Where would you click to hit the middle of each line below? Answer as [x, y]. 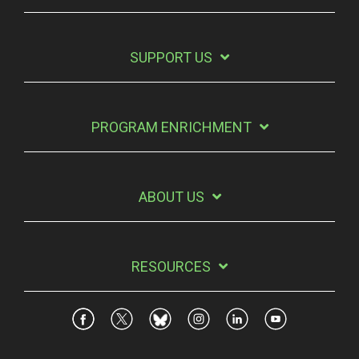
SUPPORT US [171, 57]
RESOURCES [171, 266]
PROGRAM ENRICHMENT [171, 127]
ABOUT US [171, 197]
